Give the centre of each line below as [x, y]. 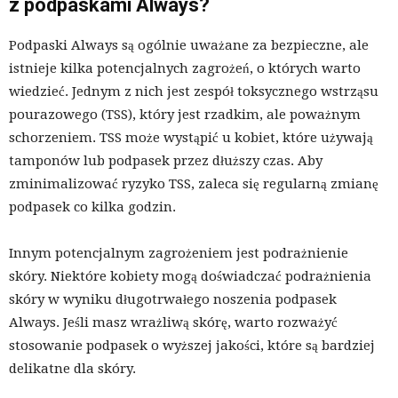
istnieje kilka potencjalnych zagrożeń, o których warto [185, 69]
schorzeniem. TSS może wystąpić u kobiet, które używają [191, 138]
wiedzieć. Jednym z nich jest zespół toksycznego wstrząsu [194, 92]
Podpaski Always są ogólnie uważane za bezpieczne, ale [189, 46]
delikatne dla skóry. [72, 369]
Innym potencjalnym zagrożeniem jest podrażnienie [179, 254]
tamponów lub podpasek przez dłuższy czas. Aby [166, 161]
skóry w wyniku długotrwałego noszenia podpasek [173, 300]
